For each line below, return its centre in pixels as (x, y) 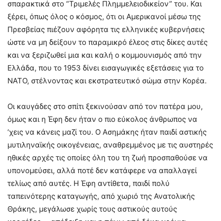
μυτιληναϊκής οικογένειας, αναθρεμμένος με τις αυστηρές (110, 145)
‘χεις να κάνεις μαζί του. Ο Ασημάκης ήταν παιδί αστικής (107, 132)
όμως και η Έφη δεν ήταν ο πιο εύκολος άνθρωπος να (102, 119)
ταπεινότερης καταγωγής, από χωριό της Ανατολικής (101, 196)
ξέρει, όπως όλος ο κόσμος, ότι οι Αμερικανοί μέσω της (104, 16)
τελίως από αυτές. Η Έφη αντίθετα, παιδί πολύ (89, 183)
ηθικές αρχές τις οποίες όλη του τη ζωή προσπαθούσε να (108, 157)
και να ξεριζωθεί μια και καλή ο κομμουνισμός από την (105, 55)
